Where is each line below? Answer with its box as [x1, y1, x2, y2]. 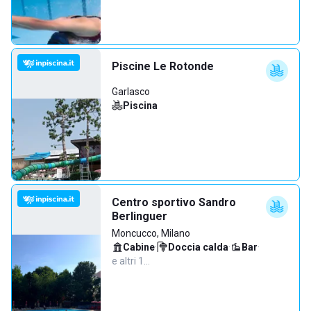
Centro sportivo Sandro [112, 196, 236, 209]
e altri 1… [112, 255, 150, 267]
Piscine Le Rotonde [112, 60, 214, 73]
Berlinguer [112, 210, 167, 223]
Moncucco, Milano [112, 228, 190, 239]
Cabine [123, 242, 155, 253]
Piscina [123, 100, 158, 111]
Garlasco [112, 86, 150, 97]
